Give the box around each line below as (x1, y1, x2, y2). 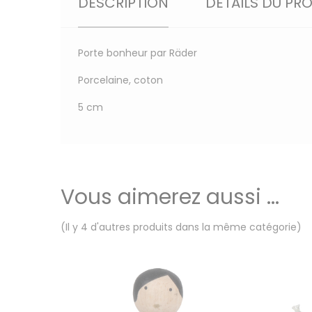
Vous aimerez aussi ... (61, 182, 279, 212)
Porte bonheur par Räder (78, 46, 197, 60)
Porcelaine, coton (78, 73, 163, 87)
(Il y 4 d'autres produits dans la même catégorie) (61, 220, 302, 234)
